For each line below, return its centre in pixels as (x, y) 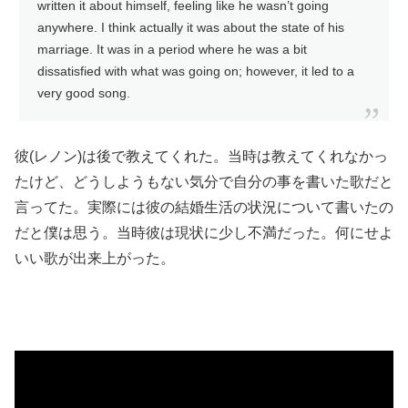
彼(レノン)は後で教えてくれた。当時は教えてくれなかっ (201, 156)
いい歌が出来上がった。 (95, 258)
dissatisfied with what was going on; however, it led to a (196, 72)
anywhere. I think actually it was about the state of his (191, 28)
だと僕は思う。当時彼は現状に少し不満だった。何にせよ (204, 232)
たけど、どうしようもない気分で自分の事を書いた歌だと (204, 181)
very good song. (84, 94)
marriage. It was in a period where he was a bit (172, 50)
